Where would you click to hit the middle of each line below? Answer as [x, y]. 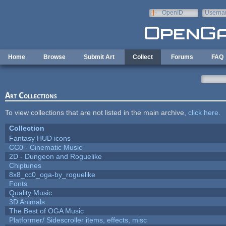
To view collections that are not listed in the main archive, [96, 112]
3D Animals [27, 202]
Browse [54, 57]
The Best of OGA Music [46, 211]
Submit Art [99, 57]
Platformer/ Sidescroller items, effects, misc [78, 220]
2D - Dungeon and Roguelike [55, 156]
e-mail [213, 20]
